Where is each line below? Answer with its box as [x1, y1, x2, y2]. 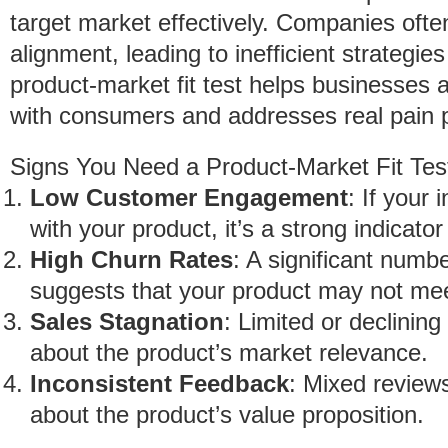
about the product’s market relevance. [30, 339, 428, 366]
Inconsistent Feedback [30, 370, 289, 397]
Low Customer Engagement [30, 184, 348, 211]
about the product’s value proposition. [30, 401, 424, 428]
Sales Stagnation [30, 308, 224, 335]
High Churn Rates [30, 246, 233, 273]
